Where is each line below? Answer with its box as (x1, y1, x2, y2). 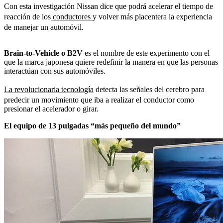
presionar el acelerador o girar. (4, 104, 99, 113)
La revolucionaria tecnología (4, 85, 94, 94)
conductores (51, 12, 93, 21)
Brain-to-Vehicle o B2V (4, 48, 83, 57)
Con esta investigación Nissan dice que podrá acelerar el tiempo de (4, 1, 213, 10)
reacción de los (4, 12, 51, 21)
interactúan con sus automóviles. (4, 66, 106, 75)
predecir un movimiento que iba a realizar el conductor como (4, 95, 194, 104)
